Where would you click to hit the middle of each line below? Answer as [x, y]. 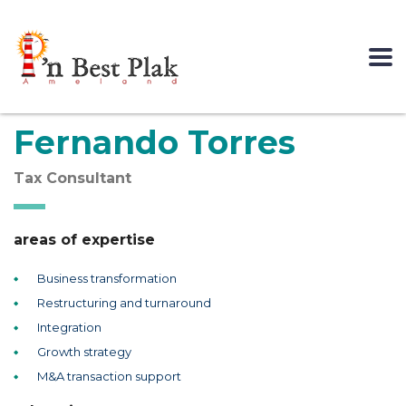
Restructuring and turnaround [124, 303]
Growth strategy [84, 352]
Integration [69, 327]
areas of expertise [84, 240]
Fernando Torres [155, 142]
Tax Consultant [72, 178]
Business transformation [107, 278]
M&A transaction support [109, 376]
